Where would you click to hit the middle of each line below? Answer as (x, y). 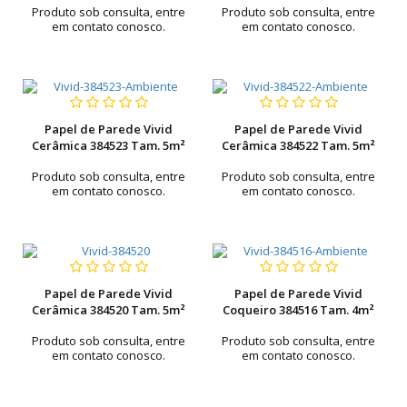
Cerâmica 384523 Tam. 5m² (109, 145)
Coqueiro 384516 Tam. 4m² (298, 310)
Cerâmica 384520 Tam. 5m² (109, 310)
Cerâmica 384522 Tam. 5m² (298, 145)
